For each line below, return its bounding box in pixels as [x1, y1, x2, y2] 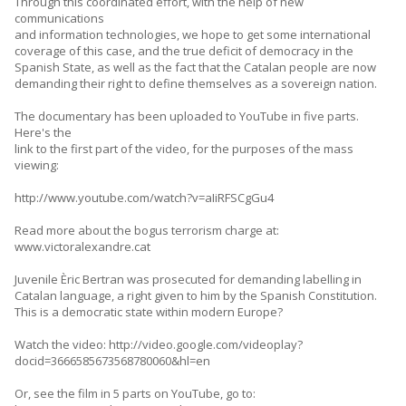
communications [14, 10, 104, 27]
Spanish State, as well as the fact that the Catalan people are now [14, 59, 376, 76]
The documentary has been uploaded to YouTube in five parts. [14, 108, 359, 125]
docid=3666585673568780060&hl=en [14, 353, 210, 370]
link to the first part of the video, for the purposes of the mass [14, 140, 353, 158]
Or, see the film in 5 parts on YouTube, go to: [14, 385, 256, 402]
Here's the [14, 124, 72, 141]
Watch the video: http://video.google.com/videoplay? [14, 336, 303, 353]
